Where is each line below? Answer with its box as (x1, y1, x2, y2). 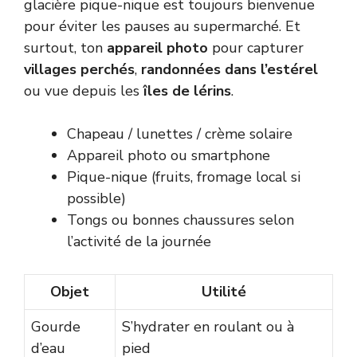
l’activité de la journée (67, 232, 211, 252)
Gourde (31, 317, 80, 337)
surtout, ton (24, 38, 107, 58)
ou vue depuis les (24, 81, 143, 101)
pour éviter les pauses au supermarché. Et (24, 17, 300, 37)
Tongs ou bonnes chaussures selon (67, 210, 294, 230)
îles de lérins (143, 81, 231, 101)
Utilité (202, 282, 246, 302)
